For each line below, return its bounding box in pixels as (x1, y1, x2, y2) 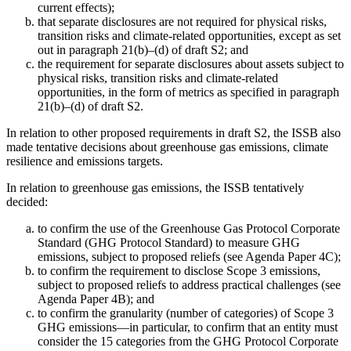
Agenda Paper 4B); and (38, 291, 154, 306)
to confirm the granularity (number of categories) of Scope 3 (38, 306, 334, 320)
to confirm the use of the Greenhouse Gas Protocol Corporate (38, 221, 340, 235)
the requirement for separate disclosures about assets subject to (38, 56, 344, 71)
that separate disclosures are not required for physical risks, (38, 14, 327, 28)
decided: (6, 194, 48, 208)
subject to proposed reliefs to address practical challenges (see (38, 277, 341, 291)
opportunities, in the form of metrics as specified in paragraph (38, 85, 339, 99)
